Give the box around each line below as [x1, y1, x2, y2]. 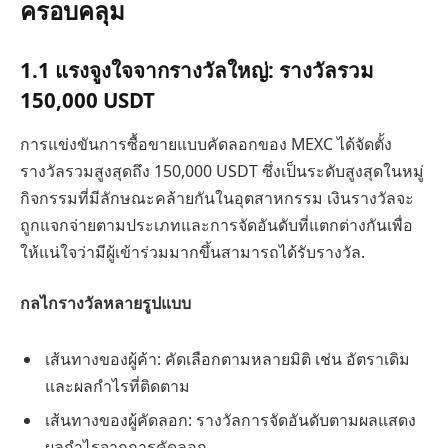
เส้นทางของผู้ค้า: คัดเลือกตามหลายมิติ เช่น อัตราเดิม [45, 347, 410, 370]
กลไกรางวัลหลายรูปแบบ [20, 292, 191, 315]
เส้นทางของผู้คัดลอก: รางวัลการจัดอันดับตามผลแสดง [45, 408, 416, 431]
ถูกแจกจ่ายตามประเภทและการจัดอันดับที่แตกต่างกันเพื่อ [20, 213, 413, 236]
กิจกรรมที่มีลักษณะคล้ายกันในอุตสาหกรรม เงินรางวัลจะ [20, 186, 414, 209]
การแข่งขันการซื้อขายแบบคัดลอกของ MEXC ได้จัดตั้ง [20, 132, 392, 155]
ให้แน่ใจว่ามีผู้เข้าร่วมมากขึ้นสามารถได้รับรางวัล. [20, 240, 365, 263]
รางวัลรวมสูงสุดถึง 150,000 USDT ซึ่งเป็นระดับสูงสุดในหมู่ [20, 159, 424, 182]
